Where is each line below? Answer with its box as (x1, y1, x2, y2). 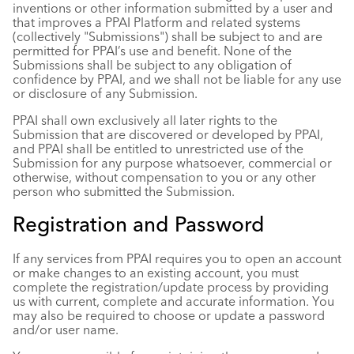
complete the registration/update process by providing (13, 279, 329, 295)
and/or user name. (13, 322, 119, 337)
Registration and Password (13, 212, 265, 237)
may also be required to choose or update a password (13, 307, 325, 323)
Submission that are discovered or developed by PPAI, (13, 126, 323, 142)
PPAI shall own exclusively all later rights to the (13, 112, 277, 128)
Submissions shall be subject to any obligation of (13, 57, 292, 73)
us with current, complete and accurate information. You (13, 293, 334, 309)
